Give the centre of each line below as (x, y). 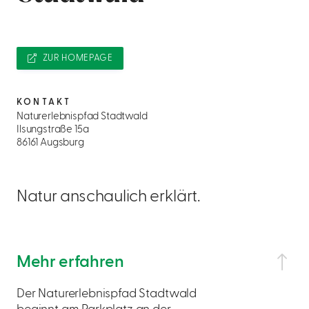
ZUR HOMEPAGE (78, 58)
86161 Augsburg (50, 143)
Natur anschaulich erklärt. (108, 197)
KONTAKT (44, 102)
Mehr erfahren (70, 262)
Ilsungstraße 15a (53, 130)
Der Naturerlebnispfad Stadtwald (107, 294)
